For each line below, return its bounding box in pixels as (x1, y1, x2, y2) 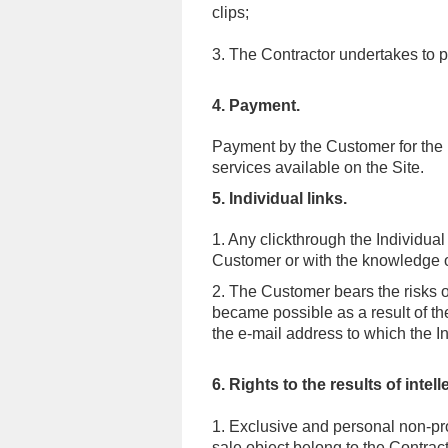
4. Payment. (212, 97, 300, 114)
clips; (212, 4, 249, 21)
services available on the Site (212, 159, 420, 176)
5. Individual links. (212, 190, 347, 207)
